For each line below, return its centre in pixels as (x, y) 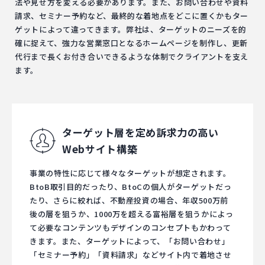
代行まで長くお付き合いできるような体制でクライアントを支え (132, 56)
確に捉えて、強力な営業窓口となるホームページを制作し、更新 (131, 43)
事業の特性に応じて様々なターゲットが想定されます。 (130, 173)
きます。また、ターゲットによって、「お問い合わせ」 (130, 241)
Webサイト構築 (100, 149)
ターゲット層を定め (109, 132)
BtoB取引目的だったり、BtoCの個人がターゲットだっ (131, 187)
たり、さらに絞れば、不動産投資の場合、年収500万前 (129, 200)
